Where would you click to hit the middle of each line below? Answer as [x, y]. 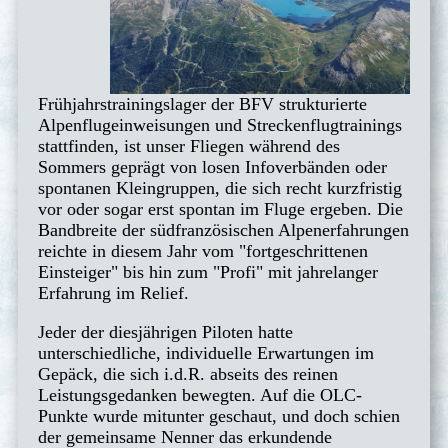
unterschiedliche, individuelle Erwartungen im [206, 353]
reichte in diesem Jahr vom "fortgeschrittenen [203, 251]
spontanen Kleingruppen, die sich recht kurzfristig [220, 188]
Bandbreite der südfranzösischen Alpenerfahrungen [223, 230]
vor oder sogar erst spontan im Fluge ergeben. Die [220, 209]
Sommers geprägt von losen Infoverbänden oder [212, 167]
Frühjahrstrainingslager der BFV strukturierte [202, 104]
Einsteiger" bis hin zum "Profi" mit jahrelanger [208, 272]
